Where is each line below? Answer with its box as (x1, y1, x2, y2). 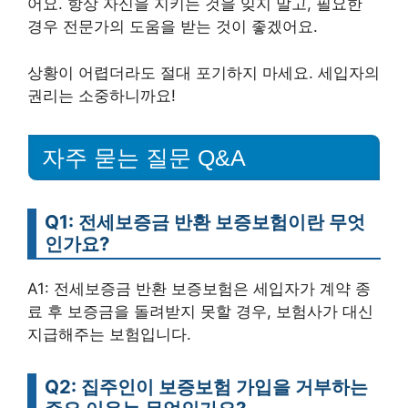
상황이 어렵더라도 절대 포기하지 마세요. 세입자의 (27, 63, 380, 82)
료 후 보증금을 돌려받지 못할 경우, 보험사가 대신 (27, 301, 373, 321)
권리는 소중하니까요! (27, 86, 176, 105)
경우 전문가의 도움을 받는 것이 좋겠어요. (27, 17, 318, 36)
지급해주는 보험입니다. (27, 324, 191, 343)
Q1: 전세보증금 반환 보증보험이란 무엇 (45, 209, 365, 233)
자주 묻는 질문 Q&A (42, 144, 246, 170)
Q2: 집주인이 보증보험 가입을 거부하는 (45, 374, 368, 398)
